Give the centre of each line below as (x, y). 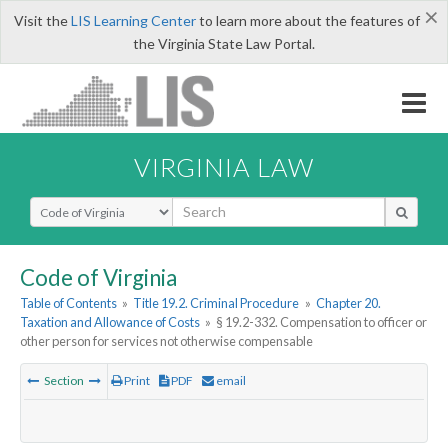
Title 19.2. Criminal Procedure (216, 303)
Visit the (42, 20)
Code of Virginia (98, 277)
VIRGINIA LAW (224, 166)
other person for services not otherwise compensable (166, 341)
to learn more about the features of (307, 20)
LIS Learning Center (133, 20)
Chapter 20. (348, 303)
